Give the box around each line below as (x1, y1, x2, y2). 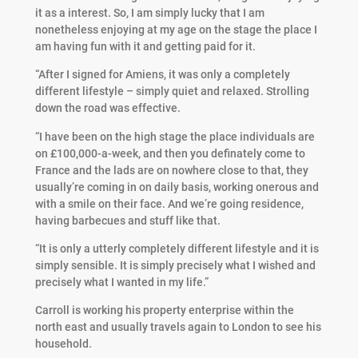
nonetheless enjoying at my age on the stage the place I (34, 23, 317, 37)
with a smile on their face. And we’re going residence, (34, 197, 304, 210)
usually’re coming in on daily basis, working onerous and (34, 180, 319, 193)
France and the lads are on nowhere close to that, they (34, 163, 308, 177)
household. (34, 337, 92, 351)
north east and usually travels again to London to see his (34, 320, 321, 334)
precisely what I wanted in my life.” (34, 275, 209, 288)
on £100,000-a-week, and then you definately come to (34, 146, 305, 160)
